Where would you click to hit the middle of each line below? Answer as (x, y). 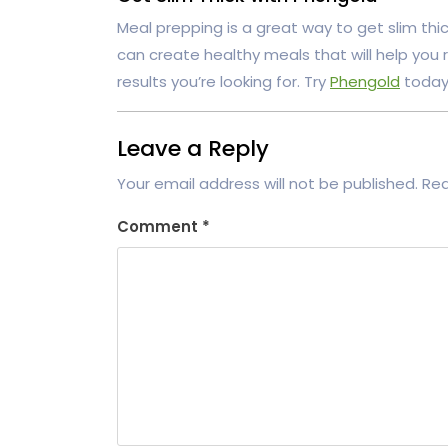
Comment (159, 226)
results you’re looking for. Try (223, 81)
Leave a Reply (193, 148)
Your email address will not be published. (267, 183)
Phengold (365, 81)
